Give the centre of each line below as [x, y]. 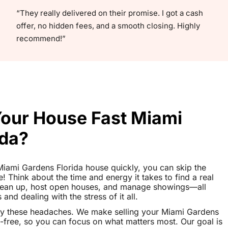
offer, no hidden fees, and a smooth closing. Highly [108, 25]
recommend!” [41, 38]
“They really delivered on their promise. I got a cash [110, 13]
